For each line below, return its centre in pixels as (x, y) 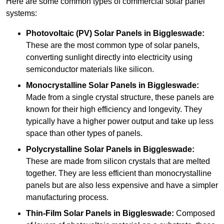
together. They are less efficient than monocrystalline (119, 173)
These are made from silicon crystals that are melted (118, 161)
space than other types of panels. (84, 133)
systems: (21, 13)
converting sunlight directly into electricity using (109, 57)
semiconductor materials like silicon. (90, 69)
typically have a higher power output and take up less (120, 121)
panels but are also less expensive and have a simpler (122, 185)
